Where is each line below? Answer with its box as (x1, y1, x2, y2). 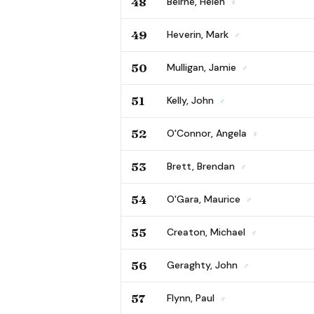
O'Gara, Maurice (167, 192, 243, 205)
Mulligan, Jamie (167, 60, 239, 74)
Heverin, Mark (167, 27, 231, 41)
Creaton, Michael (167, 225, 248, 238)
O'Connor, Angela (167, 126, 250, 139)
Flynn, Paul (167, 291, 217, 304)
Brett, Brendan (167, 159, 238, 172)
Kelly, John (167, 93, 217, 107)
